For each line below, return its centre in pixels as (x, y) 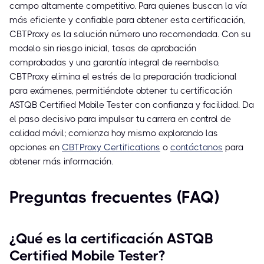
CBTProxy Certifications (111, 148)
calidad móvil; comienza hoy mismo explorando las (114, 133)
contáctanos (197, 148)
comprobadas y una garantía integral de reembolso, (115, 63)
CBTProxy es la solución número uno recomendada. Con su (130, 34)
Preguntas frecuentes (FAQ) (114, 197)
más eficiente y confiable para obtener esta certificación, (127, 20)
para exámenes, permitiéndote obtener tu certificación (121, 91)
